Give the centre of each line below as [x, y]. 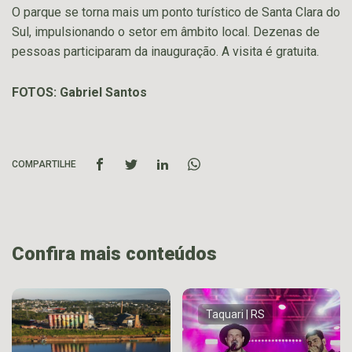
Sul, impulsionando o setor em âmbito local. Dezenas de [166, 31]
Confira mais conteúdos [114, 253]
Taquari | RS [235, 314]
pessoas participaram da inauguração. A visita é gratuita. [165, 51]
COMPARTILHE [44, 164]
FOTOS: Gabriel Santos [79, 92]
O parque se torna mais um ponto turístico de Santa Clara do [176, 12]
